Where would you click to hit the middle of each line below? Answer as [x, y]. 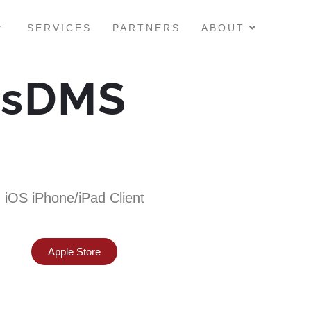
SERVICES [59, 28]
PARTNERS [146, 28]
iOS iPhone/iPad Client [74, 198]
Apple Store [75, 252]
